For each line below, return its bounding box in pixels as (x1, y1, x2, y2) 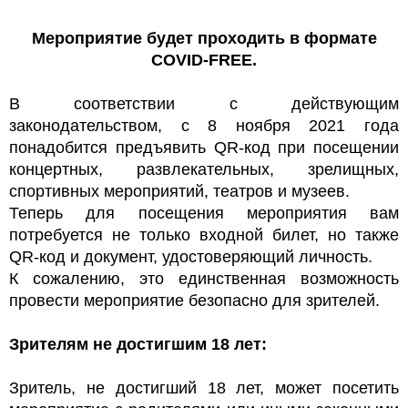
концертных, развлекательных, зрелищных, (9, 159, 399, 178)
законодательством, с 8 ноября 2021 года (9, 116, 399, 135)
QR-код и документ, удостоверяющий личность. (9, 247, 372, 266)
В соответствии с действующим (9, 94, 399, 113)
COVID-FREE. (151, 50, 257, 69)
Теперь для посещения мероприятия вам (9, 203, 399, 222)
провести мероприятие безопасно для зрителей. (9, 291, 380, 310)
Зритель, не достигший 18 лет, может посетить (9, 378, 399, 397)
